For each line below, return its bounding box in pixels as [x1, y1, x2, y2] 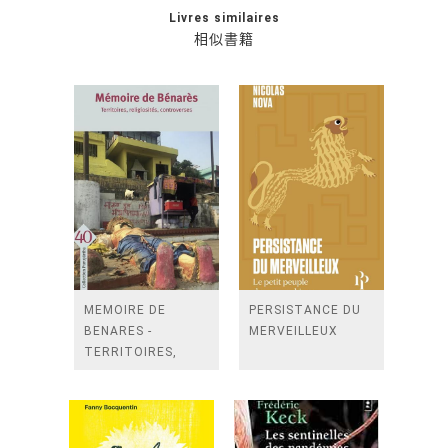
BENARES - [84, 324, 152, 338]
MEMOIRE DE [84, 303, 166, 317]
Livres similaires [168, 11, 280, 25]
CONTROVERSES [84, 387, 191, 401]
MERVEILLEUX [249, 324, 338, 338]
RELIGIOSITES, [84, 366, 177, 380]
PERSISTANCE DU [249, 303, 361, 317]
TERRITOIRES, [84, 345, 177, 359]
